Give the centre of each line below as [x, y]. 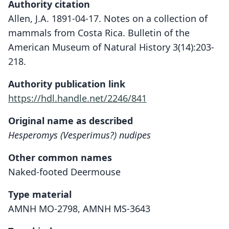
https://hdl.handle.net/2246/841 [77, 98]
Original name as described [71, 121]
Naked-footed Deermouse [64, 172]
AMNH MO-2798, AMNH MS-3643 [79, 209]
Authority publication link [67, 84]
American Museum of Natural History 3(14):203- [111, 47]
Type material [40, 194]
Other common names [60, 157]
